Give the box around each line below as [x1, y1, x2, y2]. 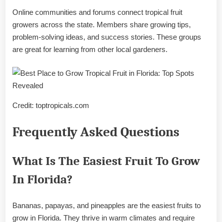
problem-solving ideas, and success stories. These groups [12, 33, 201, 42]
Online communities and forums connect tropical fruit [12, 8, 182, 17]
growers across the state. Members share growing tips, [12, 20, 191, 29]
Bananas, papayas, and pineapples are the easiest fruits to [12, 201, 201, 210]
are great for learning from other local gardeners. [12, 45, 167, 54]
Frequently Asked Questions [12, 124, 179, 140]
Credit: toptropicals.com [12, 101, 89, 110]
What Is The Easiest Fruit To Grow [12, 154, 200, 168]
